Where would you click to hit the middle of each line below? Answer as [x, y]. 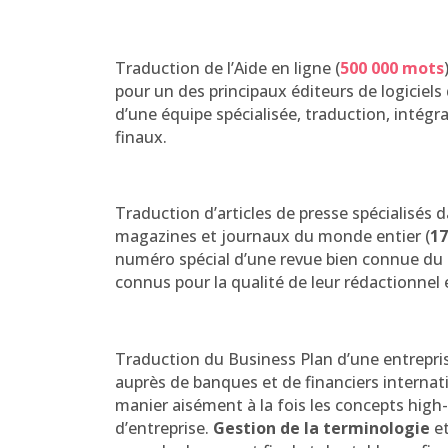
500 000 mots [392, 67]
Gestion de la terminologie [322, 428]
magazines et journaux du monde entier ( [272, 236]
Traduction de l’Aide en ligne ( [228, 67]
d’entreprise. [164, 428]
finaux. [141, 136]
